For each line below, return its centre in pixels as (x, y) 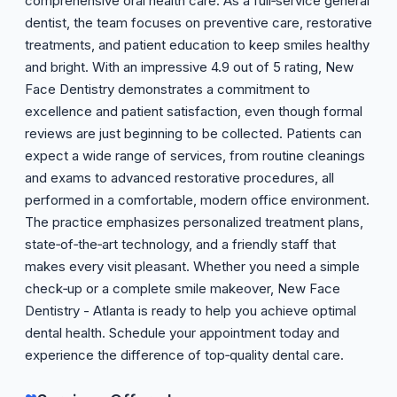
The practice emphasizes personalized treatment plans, (194, 222)
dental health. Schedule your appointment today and (182, 333)
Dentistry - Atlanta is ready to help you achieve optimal (191, 311)
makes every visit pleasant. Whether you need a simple (192, 266)
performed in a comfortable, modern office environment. (197, 200)
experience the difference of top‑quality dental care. (184, 355)
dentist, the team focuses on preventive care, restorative (198, 23)
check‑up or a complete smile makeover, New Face (183, 288)
